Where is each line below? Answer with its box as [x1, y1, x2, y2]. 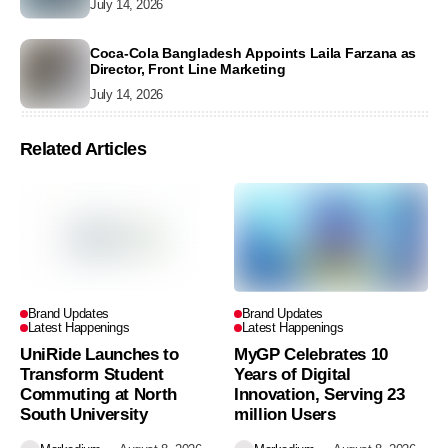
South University [20, 404, 148, 424]
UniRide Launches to [20, 344, 179, 364]
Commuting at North [20, 384, 177, 404]
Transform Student [20, 364, 164, 384]
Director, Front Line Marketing [90, 61, 286, 78]
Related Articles [20, 138, 147, 159]
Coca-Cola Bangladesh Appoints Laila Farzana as [90, 45, 417, 62]
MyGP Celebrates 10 [234, 344, 388, 364]
